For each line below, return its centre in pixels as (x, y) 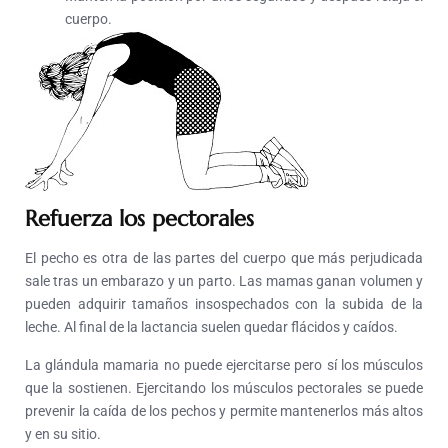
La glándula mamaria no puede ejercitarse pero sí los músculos (224, 364)
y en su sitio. (63, 433)
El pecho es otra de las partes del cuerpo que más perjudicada (224, 257)
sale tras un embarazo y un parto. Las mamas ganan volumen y (224, 280)
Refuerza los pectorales (139, 218)
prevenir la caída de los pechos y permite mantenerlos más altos (224, 410)
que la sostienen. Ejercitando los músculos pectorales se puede (224, 387)
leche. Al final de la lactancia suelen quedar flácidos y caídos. (211, 326)
